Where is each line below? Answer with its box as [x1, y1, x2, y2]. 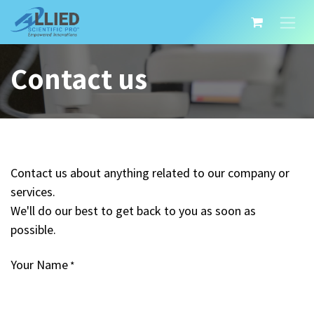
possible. [11, 221, 56, 238]
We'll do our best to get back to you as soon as [11, 203, 256, 219]
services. [11, 184, 55, 200]
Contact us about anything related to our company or [11, 165, 289, 182]
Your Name [11, 257, 68, 273]
